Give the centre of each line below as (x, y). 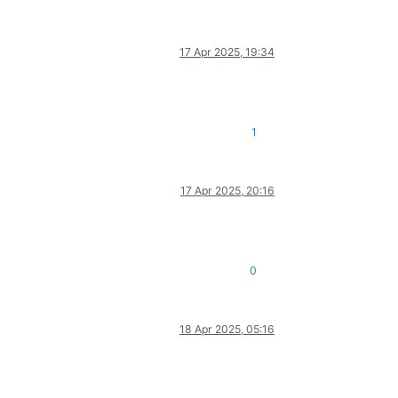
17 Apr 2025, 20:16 (227, 191)
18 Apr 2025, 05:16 (227, 330)
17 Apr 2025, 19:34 (227, 52)
